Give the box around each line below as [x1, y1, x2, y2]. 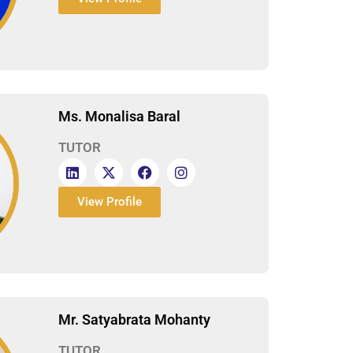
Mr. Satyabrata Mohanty [58, 310, 210, 328]
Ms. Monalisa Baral [58, 107, 180, 124]
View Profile [77, 194, 142, 209]
